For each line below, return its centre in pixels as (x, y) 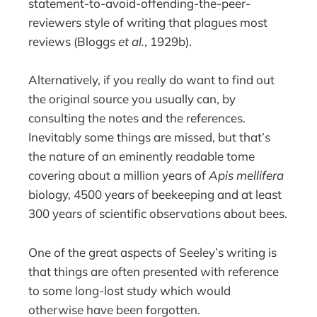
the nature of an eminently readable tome (142, 156)
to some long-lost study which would (130, 290)
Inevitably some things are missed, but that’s (150, 137)
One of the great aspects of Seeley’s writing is (153, 252)
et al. (132, 42)
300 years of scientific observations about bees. (158, 214)
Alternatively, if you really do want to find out (152, 80)
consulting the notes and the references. (137, 118)
